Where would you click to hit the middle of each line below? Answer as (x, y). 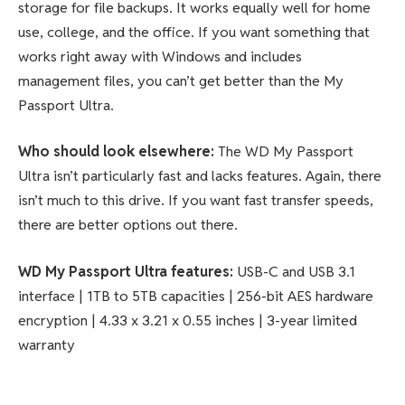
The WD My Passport (286, 152)
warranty (47, 344)
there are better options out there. (128, 225)
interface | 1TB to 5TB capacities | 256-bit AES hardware (196, 296)
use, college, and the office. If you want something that (194, 32)
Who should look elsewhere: (118, 152)
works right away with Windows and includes (160, 56)
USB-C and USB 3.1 (294, 271)
